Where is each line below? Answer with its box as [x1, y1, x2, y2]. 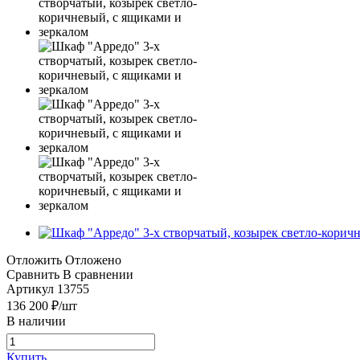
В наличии [6, 313, 66, 328]
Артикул [6, 281, 54, 296]
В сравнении [63, 267, 133, 281]
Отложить [6, 252, 62, 267]
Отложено [65, 252, 121, 267]
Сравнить [6, 267, 59, 281]
